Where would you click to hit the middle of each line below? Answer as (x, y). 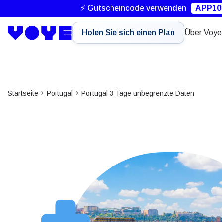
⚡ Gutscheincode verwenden (133, 8)
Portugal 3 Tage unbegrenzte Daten (138, 93)
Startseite (23, 93)
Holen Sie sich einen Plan (128, 32)
